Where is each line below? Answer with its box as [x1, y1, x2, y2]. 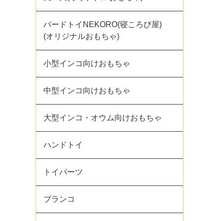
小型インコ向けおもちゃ [43, 59, 130, 68]
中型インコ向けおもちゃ [43, 86, 130, 95]
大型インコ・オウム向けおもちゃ [43, 113, 162, 122]
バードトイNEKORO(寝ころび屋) [43, 20, 170, 29]
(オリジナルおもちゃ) [43, 32, 119, 40]
